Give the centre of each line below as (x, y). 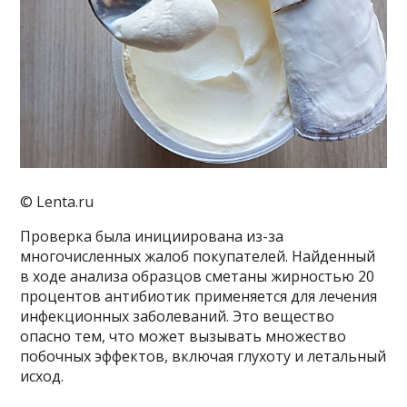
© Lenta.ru (57, 201)
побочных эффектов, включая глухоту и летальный (203, 356)
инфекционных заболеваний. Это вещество (178, 316)
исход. (42, 376)
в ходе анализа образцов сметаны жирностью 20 (198, 276)
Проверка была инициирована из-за (152, 236)
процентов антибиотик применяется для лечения (199, 296)
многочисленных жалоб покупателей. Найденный (198, 256)
